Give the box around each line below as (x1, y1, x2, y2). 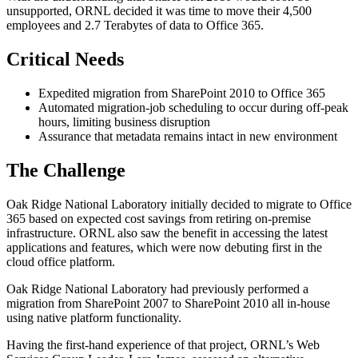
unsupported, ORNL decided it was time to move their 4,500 (6, 4, 312, 18)
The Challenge (6, 160, 125, 181)
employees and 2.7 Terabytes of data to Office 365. (6, 18, 264, 33)
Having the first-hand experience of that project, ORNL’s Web (6, 338, 320, 352)
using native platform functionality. (6, 311, 181, 325)
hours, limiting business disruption (38, 115, 210, 129)
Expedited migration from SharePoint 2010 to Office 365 (38, 86, 325, 101)
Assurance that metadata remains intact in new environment (38, 129, 337, 144)
